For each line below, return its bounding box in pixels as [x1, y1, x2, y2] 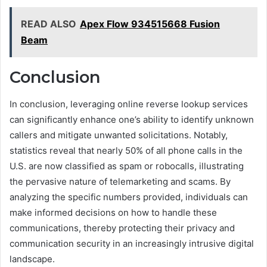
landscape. [10, 253, 55, 265]
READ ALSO [21, 18, 76, 30]
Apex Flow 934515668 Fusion [80, 18, 220, 30]
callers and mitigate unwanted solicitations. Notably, [10, 129, 228, 141]
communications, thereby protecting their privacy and [10, 222, 235, 234]
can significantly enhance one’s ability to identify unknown [10, 113, 254, 125]
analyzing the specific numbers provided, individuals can [10, 191, 248, 203]
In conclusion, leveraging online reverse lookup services [10, 98, 248, 110]
